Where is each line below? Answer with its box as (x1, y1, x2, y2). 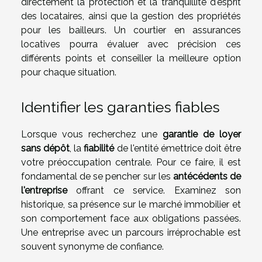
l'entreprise (21, 184, 67, 196)
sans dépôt (21, 142, 70, 154)
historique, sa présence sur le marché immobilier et (21, 198, 241, 210)
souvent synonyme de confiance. (21, 240, 164, 252)
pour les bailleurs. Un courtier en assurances (21, 25, 241, 36)
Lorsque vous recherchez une (21, 128, 163, 140)
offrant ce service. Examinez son (67, 184, 241, 196)
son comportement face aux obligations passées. (21, 212, 241, 224)
